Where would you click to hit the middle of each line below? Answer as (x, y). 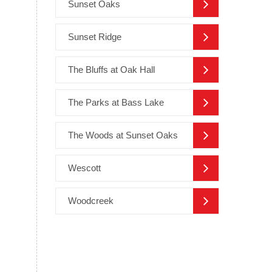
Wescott (84, 168)
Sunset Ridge (95, 37)
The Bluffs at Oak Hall (111, 70)
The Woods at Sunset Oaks (123, 135)
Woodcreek (91, 201)
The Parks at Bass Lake (116, 103)
